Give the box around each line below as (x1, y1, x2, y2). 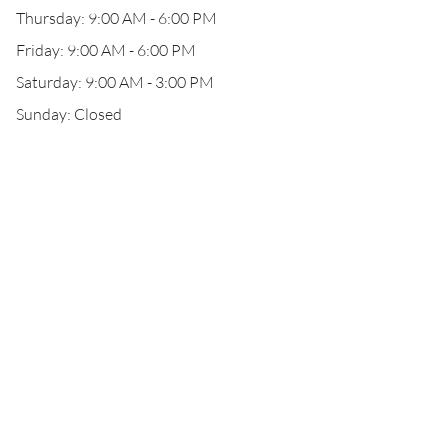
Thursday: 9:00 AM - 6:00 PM (16, 8, 217, 28)
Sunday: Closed (16, 104, 122, 124)
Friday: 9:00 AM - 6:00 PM (16, 40, 196, 60)
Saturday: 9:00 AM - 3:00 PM (16, 72, 214, 92)
